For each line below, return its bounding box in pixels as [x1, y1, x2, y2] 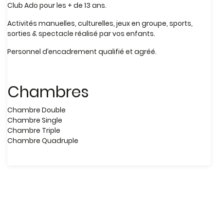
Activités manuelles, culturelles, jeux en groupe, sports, [7, 18, 193, 28]
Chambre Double [7, 105, 66, 115]
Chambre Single [7, 115, 62, 125]
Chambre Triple [7, 126, 60, 135]
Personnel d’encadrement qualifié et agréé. [7, 47, 157, 56]
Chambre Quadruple [7, 136, 78, 145]
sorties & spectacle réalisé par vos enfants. [7, 29, 155, 38]
